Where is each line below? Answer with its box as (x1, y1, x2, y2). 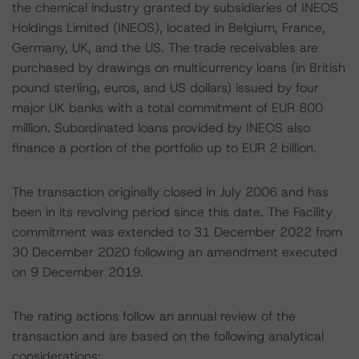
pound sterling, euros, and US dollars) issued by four (12, 79, 319, 96)
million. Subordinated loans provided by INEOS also (12, 119, 310, 136)
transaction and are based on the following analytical (12, 328, 324, 345)
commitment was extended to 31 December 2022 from (12, 224, 342, 240)
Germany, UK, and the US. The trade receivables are (12, 39, 318, 56)
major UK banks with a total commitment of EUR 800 (12, 99, 323, 116)
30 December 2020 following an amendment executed (12, 244, 337, 260)
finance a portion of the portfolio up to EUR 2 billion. (12, 139, 317, 156)
